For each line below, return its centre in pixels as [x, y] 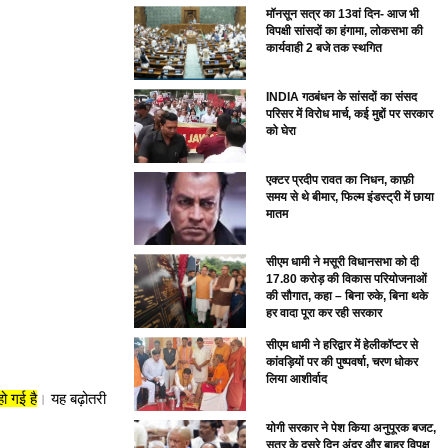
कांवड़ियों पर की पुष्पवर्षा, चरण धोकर [342, 362]
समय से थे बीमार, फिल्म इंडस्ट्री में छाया [350, 196]
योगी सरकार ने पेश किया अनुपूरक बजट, [351, 428]
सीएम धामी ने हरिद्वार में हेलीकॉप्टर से [342, 345]
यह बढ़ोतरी [76, 399]
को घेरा [281, 130]
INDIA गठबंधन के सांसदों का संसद [342, 96]
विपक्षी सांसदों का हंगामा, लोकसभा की [345, 30]
